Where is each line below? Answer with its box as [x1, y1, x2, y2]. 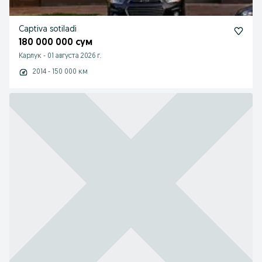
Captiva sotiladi [19, 25, 77, 34]
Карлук [19, 53, 42, 60]
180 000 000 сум [19, 38, 92, 47]
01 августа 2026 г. [47, 53, 102, 60]
